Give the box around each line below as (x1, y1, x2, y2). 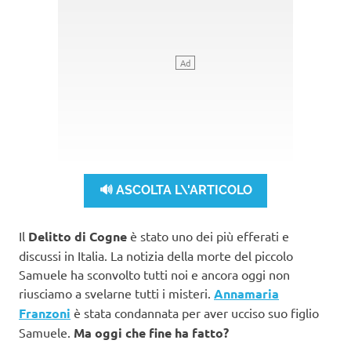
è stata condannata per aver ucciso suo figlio (71, 304, 319, 320)
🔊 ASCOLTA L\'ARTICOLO (99, 183, 252, 198)
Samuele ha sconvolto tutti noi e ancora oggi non (19, 266, 290, 282)
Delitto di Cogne (28, 227, 127, 244)
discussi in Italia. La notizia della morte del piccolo (19, 247, 293, 263)
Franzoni (19, 304, 71, 321)
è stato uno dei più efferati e (127, 227, 289, 244)
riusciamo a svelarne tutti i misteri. (19, 284, 214, 301)
